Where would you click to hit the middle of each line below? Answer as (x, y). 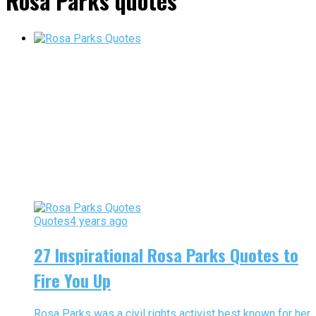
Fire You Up (72, 280)
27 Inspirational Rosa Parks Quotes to (166, 255)
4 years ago (99, 221)
